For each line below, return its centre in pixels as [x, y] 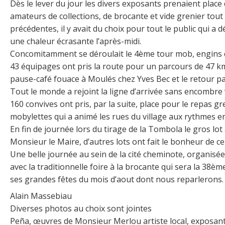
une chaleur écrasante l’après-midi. [76, 41]
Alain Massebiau [41, 196]
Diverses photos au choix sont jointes [81, 209]
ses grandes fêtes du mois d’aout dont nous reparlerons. [117, 180]
